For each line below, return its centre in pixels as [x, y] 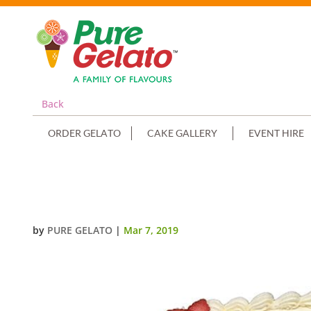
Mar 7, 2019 [151, 230]
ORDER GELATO [85, 133]
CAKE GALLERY [183, 133]
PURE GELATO [80, 230]
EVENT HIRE [277, 133]
